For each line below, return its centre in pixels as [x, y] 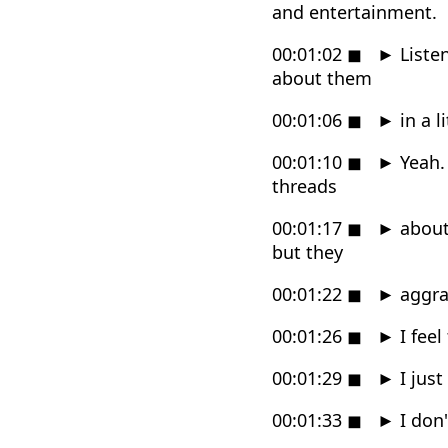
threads [304, 185]
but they [307, 251]
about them [322, 77]
